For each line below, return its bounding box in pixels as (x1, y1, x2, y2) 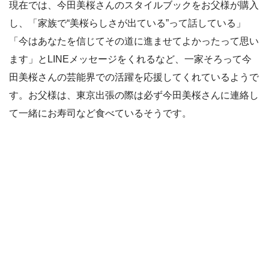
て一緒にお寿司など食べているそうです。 (9, 107, 192, 118)
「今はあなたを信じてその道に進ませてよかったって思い (9, 35, 259, 46)
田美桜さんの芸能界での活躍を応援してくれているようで (9, 71, 259, 82)
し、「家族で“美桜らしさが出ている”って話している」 (9, 17, 246, 28)
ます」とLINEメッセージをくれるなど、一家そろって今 (9, 53, 252, 64)
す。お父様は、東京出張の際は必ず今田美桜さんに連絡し (9, 89, 259, 100)
